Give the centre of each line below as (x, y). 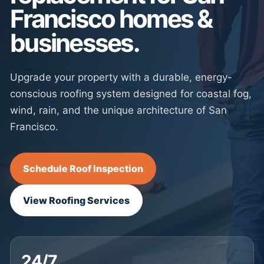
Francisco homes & (111, 19)
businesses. (75, 43)
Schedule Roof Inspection (83, 169)
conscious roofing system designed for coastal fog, (131, 94)
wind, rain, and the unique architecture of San (118, 110)
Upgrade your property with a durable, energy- (121, 77)
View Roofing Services (76, 200)
